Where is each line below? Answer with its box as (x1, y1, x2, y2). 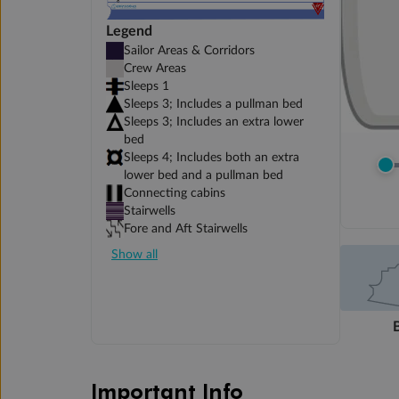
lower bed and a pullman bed (124, 168, 283, 182)
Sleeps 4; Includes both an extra (124, 151, 299, 164)
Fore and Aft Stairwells (124, 222, 248, 235)
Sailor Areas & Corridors (124, 44, 255, 57)
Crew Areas (124, 61, 186, 75)
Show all (111, 248, 158, 261)
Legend (106, 23, 152, 38)
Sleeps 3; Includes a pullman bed (124, 97, 303, 110)
